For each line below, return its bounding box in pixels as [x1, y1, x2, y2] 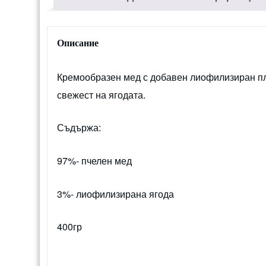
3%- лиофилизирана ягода [57, 186, 174, 201]
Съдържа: [57, 121, 101, 135]
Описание [57, 37, 99, 48]
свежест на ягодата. [57, 87, 145, 102]
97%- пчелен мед [57, 154, 132, 168]
